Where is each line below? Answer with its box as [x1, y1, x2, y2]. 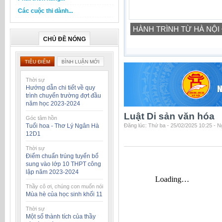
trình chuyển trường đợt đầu [26, 92, 101, 99]
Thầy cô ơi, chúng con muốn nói [26, 183, 103, 189]
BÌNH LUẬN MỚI [61, 59, 100, 64]
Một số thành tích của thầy [26, 213, 96, 220]
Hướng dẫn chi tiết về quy [26, 84, 95, 91]
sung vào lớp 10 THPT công [26, 161, 101, 167]
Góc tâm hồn [26, 115, 57, 121]
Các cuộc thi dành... [18, 7, 73, 14]
